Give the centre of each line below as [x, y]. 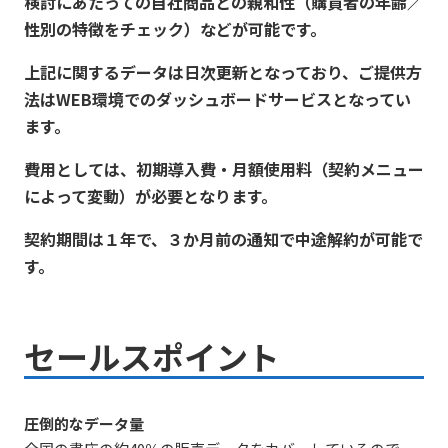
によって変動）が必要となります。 [150, 196]
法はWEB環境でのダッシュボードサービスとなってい [217, 99]
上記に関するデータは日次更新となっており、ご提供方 [223, 72]
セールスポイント [152, 356]
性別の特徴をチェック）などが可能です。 [175, 29]
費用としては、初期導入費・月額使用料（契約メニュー [224, 169]
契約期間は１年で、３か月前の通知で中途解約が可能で [223, 239]
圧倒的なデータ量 [84, 424]
